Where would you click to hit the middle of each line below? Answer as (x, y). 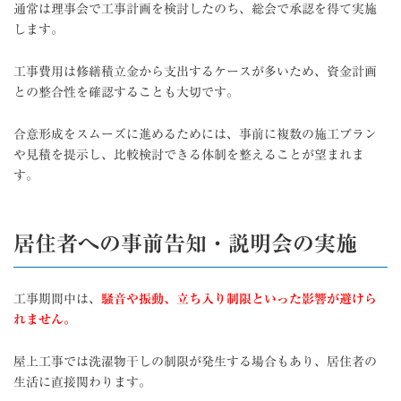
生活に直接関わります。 (82, 383)
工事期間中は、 (57, 299)
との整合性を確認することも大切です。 (126, 92)
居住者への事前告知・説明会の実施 (185, 243)
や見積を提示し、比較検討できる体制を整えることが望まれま (189, 154)
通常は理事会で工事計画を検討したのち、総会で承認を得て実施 (195, 9)
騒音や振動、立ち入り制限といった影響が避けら (239, 299)
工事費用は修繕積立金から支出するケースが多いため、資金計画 (195, 71)
